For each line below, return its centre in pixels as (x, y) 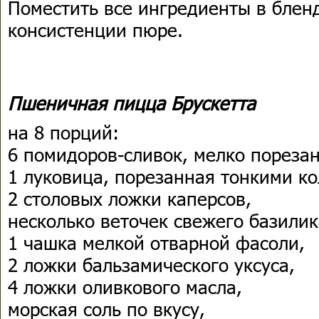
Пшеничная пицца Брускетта (132, 103)
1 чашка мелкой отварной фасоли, (156, 242)
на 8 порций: (69, 132)
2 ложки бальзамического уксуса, (151, 265)
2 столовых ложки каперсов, (130, 198)
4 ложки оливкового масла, (125, 287)
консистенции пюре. (95, 30)
